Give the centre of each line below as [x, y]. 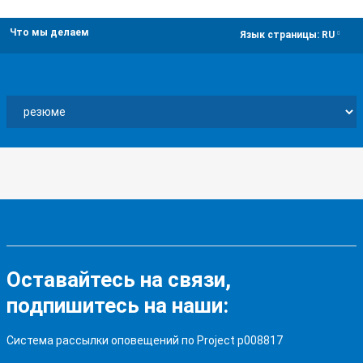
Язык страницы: [281, 35]
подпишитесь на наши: [117, 305]
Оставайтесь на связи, [119, 280]
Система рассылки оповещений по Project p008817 [145, 340]
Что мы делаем [49, 32]
